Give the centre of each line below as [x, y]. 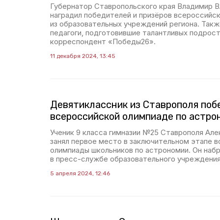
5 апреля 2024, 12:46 [80, 173]
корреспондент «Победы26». [103, 41]
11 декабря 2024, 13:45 [83, 56]
